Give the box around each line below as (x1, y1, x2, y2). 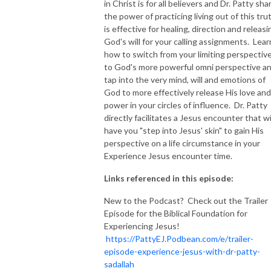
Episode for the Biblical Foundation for (104, 207, 247, 218)
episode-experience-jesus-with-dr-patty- (104, 246, 260, 256)
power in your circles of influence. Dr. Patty (104, 99, 267, 110)
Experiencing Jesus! (104, 220, 180, 231)
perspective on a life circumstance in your (104, 137, 260, 148)
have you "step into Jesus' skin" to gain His (104, 125, 264, 135)
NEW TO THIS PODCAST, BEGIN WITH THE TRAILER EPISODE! (7, 18, 237, 28)
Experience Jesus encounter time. (104, 150, 232, 161)
